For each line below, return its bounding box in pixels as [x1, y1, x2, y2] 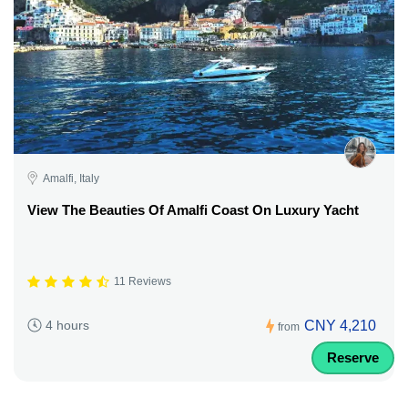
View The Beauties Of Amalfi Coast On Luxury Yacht [27, 201, 359, 218]
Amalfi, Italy [43, 171, 99, 185]
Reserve [327, 349, 379, 365]
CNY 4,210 [304, 317, 376, 333]
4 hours [46, 318, 89, 333]
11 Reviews [114, 275, 171, 289]
